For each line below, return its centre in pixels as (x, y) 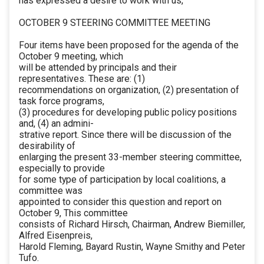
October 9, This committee (73, 213)
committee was (51, 191)
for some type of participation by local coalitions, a (122, 180)
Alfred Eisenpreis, (56, 236)
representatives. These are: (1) (82, 79)
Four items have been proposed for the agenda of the (129, 45)
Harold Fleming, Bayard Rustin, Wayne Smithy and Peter (132, 247)
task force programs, (62, 101)
